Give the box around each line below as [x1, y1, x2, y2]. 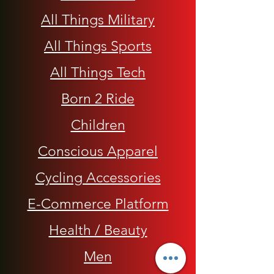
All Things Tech [50, 64, 146, 81]
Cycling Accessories [35, 169, 161, 186]
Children [70, 116, 125, 133]
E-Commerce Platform [27, 195, 169, 212]
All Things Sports [44, 37, 152, 54]
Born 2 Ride [61, 90, 135, 107]
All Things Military [41, 11, 155, 28]
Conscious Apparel [38, 143, 158, 160]
